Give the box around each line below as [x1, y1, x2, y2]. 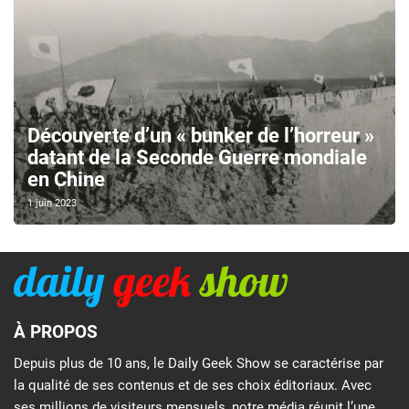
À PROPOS [14, 321, 98, 343]
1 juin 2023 [27, 197, 77, 210]
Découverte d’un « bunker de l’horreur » [27, 124, 374, 148]
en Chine [27, 168, 105, 192]
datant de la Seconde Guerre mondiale [27, 146, 367, 170]
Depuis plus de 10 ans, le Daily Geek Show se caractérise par [14, 354, 383, 372]
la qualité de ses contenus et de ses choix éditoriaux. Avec [14, 376, 372, 393]
